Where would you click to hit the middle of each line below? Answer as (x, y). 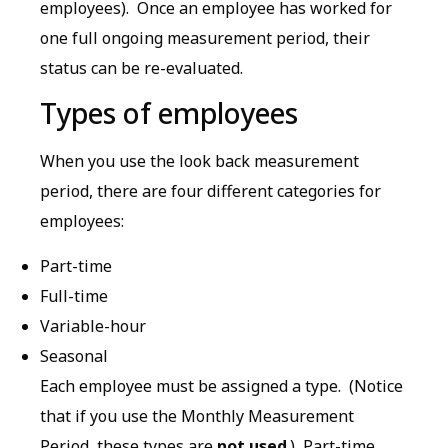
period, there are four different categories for (210, 191)
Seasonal (74, 355)
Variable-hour (93, 325)
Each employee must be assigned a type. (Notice (221, 385)
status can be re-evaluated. (141, 67)
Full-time (74, 295)
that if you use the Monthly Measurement (197, 415)
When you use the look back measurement (199, 161)
